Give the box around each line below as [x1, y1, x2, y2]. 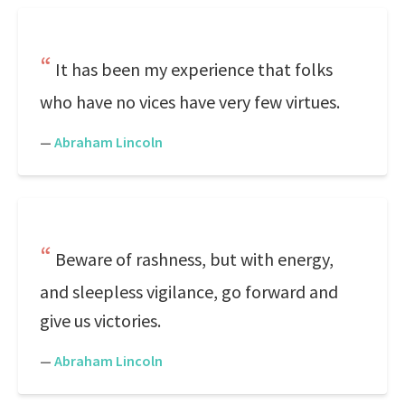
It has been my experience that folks [55, 58, 333, 80]
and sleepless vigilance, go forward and [40, 280, 338, 303]
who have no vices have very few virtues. [40, 90, 340, 113]
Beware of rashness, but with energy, [55, 248, 334, 270]
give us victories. [40, 309, 161, 332]
